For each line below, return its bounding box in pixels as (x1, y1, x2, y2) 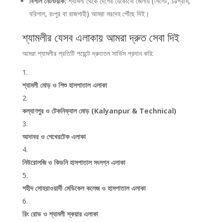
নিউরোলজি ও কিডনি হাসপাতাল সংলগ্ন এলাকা (22, 158, 125, 167)
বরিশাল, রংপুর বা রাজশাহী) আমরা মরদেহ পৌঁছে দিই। (29, 9, 149, 18)
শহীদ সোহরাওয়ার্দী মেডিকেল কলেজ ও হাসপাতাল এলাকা (22, 183, 146, 193)
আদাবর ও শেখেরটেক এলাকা (22, 132, 86, 141)
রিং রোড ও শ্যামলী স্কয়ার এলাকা (22, 209, 98, 219)
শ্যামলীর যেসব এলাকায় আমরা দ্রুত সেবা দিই (22, 30, 179, 45)
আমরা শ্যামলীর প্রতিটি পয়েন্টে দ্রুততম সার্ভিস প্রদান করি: (22, 49, 154, 58)
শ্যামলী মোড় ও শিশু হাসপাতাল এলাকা (22, 80, 107, 90)
